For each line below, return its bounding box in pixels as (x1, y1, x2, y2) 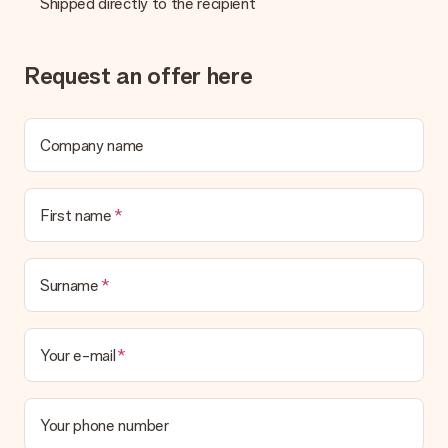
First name (40, 205, 112, 225)
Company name (40, 135, 145, 155)
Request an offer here (24, 61, 253, 90)
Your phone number (40, 415, 169, 435)
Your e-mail (40, 345, 116, 365)
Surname (40, 275, 99, 295)
